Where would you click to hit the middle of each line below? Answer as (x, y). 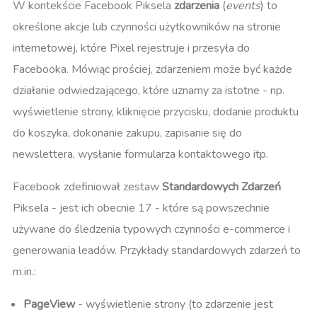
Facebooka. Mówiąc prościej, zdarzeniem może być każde (152, 69)
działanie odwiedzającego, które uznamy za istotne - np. (149, 90)
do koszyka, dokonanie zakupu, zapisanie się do (127, 133)
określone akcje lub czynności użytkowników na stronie (147, 27)
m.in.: (24, 271)
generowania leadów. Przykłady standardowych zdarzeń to (157, 250)
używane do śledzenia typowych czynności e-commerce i (151, 229)
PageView (49, 304)
